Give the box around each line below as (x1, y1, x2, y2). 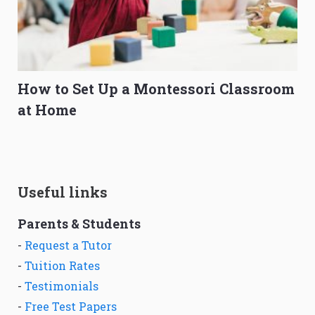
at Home (18, 101, 77, 120)
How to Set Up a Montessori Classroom (18, 79, 295, 98)
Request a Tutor (25, 238, 112, 253)
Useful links (18, 183, 108, 202)
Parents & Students (18, 215, 141, 233)
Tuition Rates (25, 258, 100, 274)
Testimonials (25, 278, 98, 294)
